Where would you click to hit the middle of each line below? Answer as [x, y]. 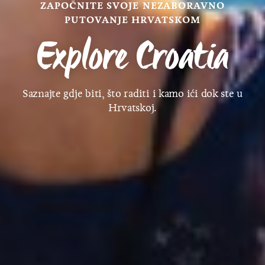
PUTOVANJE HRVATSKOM [132, 20]
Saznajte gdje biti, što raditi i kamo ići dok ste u [132, 93]
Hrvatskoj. [132, 107]
